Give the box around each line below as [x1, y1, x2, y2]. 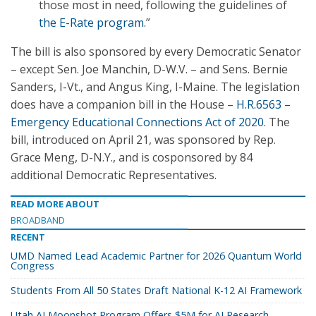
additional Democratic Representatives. [11, 167, 217, 183]
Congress [11, 259, 54, 272]
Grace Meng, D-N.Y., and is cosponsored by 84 [11, 150, 253, 165]
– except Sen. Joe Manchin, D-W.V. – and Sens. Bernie [11, 61, 288, 77]
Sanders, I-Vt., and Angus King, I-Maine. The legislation [11, 79, 300, 95]
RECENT [11, 231, 45, 243]
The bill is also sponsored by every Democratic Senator [11, 44, 301, 59]
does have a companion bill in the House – [11, 97, 236, 112]
